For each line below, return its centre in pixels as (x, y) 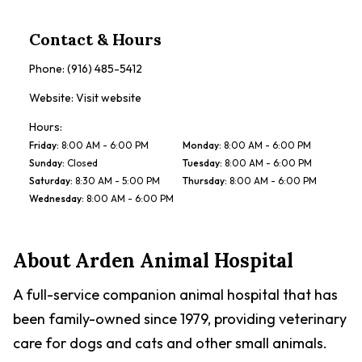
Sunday (46, 163)
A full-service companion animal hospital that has (175, 295)
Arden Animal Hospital (184, 261)
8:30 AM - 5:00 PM (118, 181)
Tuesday (201, 163)
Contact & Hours (95, 39)
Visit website (109, 98)
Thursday (204, 181)
